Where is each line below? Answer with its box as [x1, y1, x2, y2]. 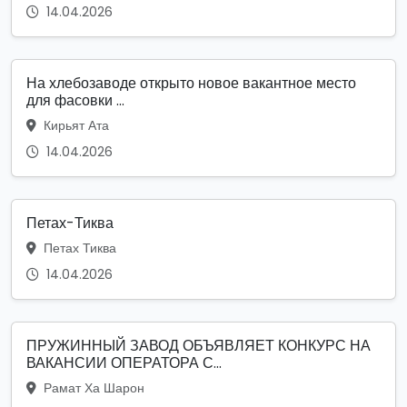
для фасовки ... [26, 90, 124, 112]
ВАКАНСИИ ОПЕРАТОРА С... [26, 352, 222, 374]
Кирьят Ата [40, 116, 109, 135]
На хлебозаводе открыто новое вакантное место [26, 73, 356, 94]
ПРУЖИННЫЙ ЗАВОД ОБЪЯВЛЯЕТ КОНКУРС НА [26, 335, 371, 357]
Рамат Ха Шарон [40, 379, 144, 398]
